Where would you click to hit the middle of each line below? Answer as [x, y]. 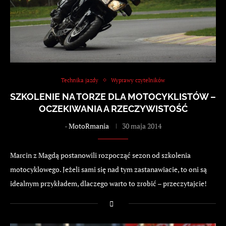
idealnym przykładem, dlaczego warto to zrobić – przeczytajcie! [108, 183]
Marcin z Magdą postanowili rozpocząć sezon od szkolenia [100, 155]
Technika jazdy [80, 80]
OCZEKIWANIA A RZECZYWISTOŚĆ [113, 108]
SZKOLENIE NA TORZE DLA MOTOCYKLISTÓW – [113, 96]
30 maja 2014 [142, 126]
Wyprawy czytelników [138, 80]
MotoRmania [89, 126]
